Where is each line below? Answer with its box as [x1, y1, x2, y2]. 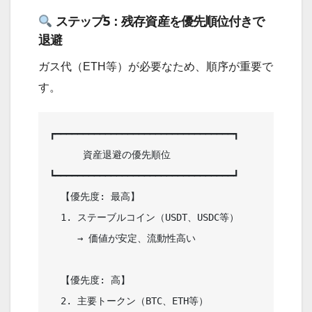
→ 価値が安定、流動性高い [49, 233, 77, 244]
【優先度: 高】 [49, 274, 61, 286]
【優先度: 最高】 [49, 191, 61, 203]
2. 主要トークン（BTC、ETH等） [49, 295, 61, 307]
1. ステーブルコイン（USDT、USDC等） [49, 212, 61, 224]
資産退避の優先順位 [49, 149, 83, 161]
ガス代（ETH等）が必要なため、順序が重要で [38, 61, 273, 73]
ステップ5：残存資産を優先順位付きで [52, 14, 265, 30]
